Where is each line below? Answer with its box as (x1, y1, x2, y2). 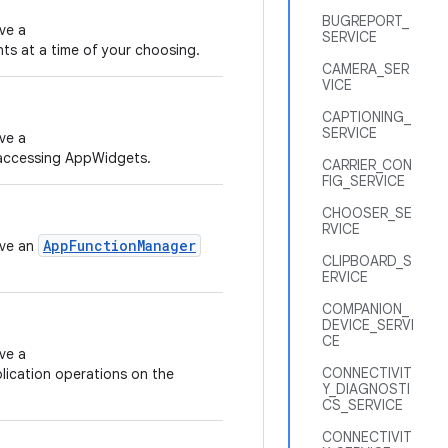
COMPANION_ (322, 300, 409, 318)
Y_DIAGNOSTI (322, 380, 410, 398)
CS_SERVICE (322, 396, 403, 414)
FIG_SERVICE (322, 172, 405, 190)
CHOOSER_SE (322, 204, 412, 222)
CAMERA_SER (322, 60, 409, 78)
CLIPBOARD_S (322, 252, 412, 270)
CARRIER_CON (322, 156, 412, 174)
